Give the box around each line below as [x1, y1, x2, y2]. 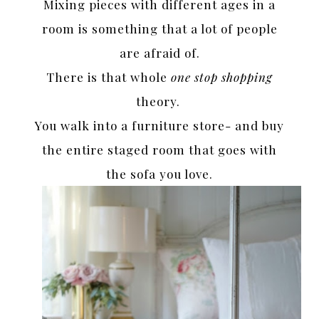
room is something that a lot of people [41, 20, 278, 36]
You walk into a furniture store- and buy [35, 117, 284, 133]
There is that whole [46, 68, 171, 85]
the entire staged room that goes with [42, 141, 277, 157]
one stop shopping [171, 68, 273, 85]
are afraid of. [119, 44, 200, 61]
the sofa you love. [106, 165, 213, 182]
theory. [135, 93, 184, 109]
